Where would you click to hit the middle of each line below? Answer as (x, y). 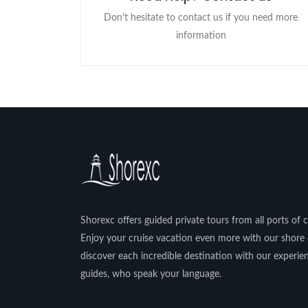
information (201, 36)
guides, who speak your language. (151, 274)
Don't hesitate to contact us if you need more (201, 18)
